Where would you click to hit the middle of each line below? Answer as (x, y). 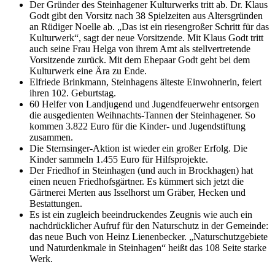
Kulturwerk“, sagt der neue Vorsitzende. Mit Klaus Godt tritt (146, 38)
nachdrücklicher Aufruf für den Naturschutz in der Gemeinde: (149, 226)
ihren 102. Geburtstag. (73, 93)
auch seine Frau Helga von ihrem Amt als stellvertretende (140, 49)
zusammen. (51, 137)
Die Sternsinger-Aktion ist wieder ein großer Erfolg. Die (138, 149)
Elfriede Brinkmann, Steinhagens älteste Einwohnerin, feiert (145, 82)
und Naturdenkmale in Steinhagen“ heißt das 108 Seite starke (148, 248)
